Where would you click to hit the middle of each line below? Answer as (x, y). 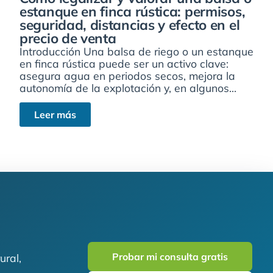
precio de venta (68, 38)
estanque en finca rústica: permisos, (133, 11)
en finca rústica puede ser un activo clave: (124, 63)
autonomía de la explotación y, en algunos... (128, 87)
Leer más (55, 115)
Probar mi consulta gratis (170, 256)
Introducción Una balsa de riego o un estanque (136, 51)
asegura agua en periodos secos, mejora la (127, 75)
